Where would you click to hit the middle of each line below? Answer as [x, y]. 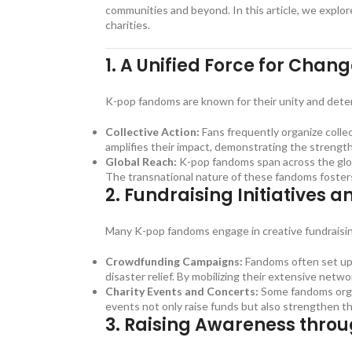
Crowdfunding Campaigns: [174, 262]
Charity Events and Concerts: [182, 291]
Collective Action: [153, 132]
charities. [128, 25]
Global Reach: [141, 162]
